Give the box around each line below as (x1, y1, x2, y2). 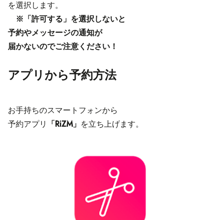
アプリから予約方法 (8, 66, 116, 84)
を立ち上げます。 (81, 118, 143, 130)
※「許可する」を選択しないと (8, 13, 126, 25)
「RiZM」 (47, 118, 81, 130)
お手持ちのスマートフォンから (8, 105, 118, 116)
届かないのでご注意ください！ (8, 41, 118, 53)
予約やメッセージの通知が (8, 27, 102, 39)
